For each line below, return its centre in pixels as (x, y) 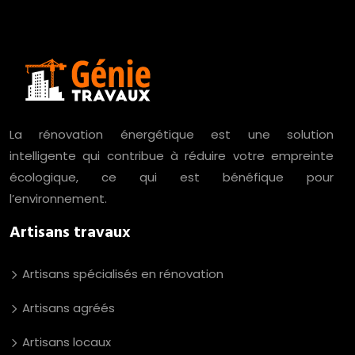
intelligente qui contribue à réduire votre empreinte (172, 156)
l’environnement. (58, 198)
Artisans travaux (70, 233)
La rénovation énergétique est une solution (172, 134)
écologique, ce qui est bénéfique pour (172, 177)
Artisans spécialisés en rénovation (121, 274)
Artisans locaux (65, 342)
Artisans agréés (67, 308)
